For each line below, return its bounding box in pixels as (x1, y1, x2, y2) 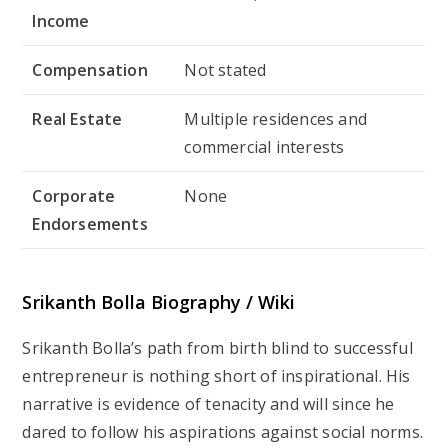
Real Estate (32, 108, 123, 130)
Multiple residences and (184, 108, 368, 130)
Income (32, 10, 90, 32)
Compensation (32, 59, 148, 81)
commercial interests (184, 136, 345, 158)
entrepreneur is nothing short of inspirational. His (22, 364, 411, 387)
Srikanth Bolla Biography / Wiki (22, 289, 296, 314)
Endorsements (32, 213, 148, 235)
